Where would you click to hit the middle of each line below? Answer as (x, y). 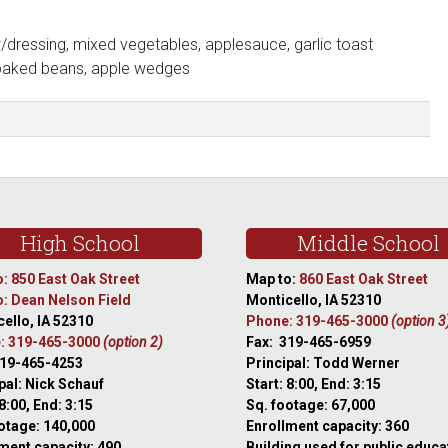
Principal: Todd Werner (323, 363)
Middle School (368, 243)
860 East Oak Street (364, 279)
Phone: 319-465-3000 (319, 321)
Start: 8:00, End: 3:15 (314, 384)
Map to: (273, 279)
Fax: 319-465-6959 (309, 342)
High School (79, 243)
